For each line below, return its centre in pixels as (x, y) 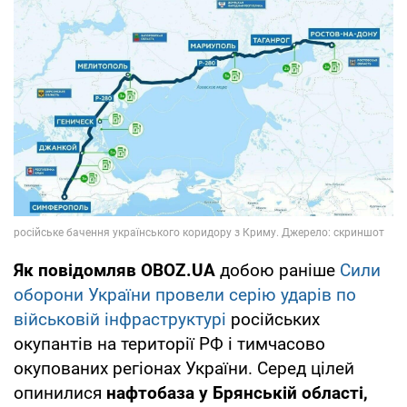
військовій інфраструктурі (120, 319)
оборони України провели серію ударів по (185, 294)
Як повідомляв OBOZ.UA (114, 270)
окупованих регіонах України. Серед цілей (184, 368)
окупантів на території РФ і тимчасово (169, 343)
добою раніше (278, 270)
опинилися (60, 392)
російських (273, 319)
